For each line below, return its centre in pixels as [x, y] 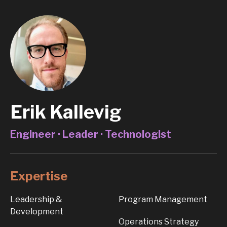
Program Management [163, 199]
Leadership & [36, 199]
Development [37, 212]
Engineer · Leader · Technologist [91, 134]
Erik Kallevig [66, 112]
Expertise [39, 176]
